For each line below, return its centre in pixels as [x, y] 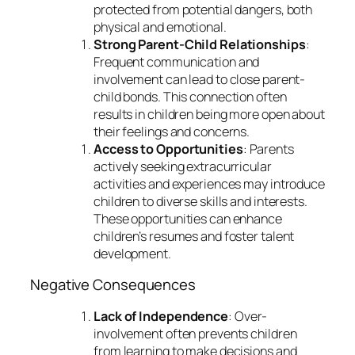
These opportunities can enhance [188, 218]
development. [132, 253]
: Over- [248, 316]
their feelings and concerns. [172, 131]
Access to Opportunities [168, 149]
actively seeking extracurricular [183, 166]
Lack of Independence [161, 316]
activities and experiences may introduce [209, 183]
